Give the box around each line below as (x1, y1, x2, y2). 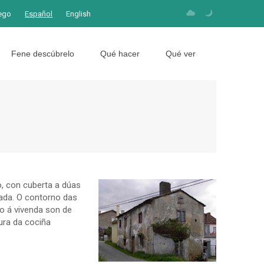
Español (25, 9, 53, 18)
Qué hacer (100, 49, 140, 58)
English (66, 9, 91, 18)
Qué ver (166, 49, 196, 58)
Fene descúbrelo (11, 49, 74, 58)
